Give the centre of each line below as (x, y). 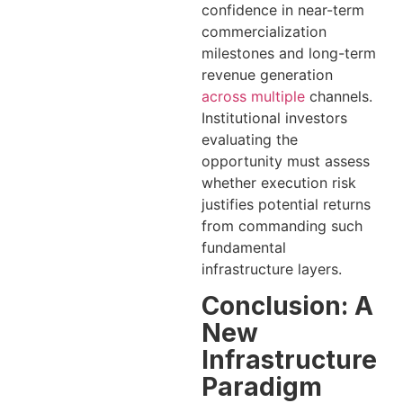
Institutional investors (274, 117)
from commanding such (282, 225)
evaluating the (250, 139)
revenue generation (267, 74)
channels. (339, 96)
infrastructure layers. (272, 269)
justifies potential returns (286, 204)
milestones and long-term (289, 53)
